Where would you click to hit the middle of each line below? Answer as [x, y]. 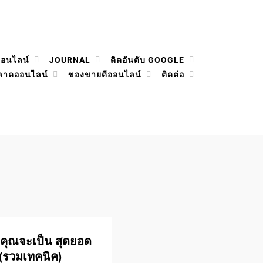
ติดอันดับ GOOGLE [147, 60]
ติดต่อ [173, 75]
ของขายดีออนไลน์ [105, 75]
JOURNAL [70, 60]
